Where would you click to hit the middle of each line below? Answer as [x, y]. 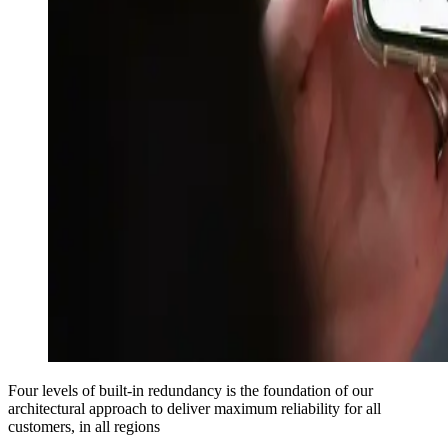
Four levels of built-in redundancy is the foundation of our [190, 391]
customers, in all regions [84, 427]
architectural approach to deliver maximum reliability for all [194, 409]
